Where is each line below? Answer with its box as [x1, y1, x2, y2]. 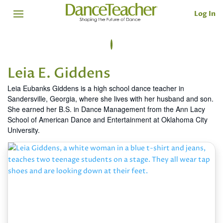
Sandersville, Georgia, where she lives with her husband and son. [7, 94, 214, 104]
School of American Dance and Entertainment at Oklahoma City [7, 114, 208, 125]
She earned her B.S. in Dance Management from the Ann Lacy [7, 104, 205, 114]
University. [7, 125, 40, 135]
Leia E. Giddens [7, 64, 111, 83]
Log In [194, 8, 216, 18]
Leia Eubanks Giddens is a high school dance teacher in [7, 83, 184, 94]
